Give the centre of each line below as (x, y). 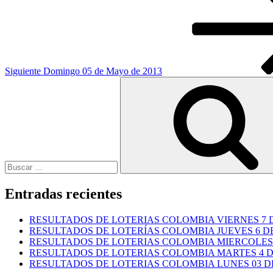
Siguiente (23, 71)
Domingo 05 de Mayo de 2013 (103, 71)
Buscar (18, 82)
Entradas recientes (63, 194)
